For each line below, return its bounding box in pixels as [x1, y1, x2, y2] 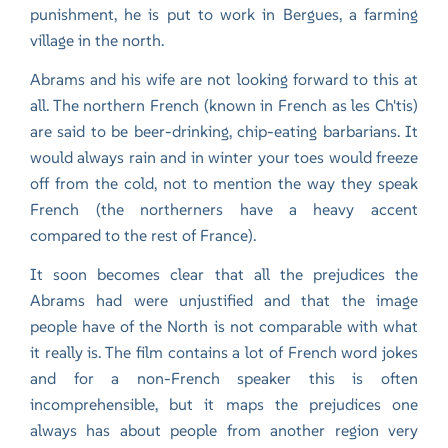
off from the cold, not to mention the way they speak [30, 173, 418, 194]
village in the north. [30, 30, 165, 51]
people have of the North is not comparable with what [30, 316, 418, 337]
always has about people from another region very [30, 420, 418, 441]
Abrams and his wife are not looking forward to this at [30, 69, 418, 90]
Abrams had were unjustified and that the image [30, 290, 418, 311]
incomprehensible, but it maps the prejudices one [30, 394, 418, 415]
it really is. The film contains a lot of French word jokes [30, 342, 418, 363]
